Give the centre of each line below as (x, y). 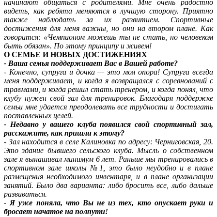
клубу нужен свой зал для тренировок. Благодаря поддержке (108, 98)
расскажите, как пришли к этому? (64, 133)
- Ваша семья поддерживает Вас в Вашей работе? (91, 63)
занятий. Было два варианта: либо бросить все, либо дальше (108, 185)
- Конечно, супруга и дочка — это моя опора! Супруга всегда (108, 72)
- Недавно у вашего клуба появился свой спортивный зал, (108, 124)
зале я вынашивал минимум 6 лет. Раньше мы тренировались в (108, 159)
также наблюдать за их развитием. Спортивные (108, 19)
